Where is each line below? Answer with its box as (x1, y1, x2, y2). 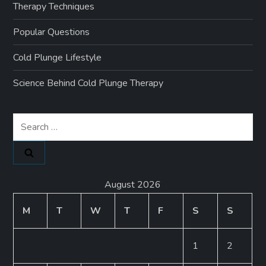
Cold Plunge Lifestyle (13, 50, 102, 64)
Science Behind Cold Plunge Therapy (13, 76, 164, 90)
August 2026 (104, 178, 161, 191)
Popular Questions (13, 25, 90, 39)
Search (12, 114, 41, 128)
